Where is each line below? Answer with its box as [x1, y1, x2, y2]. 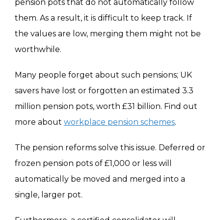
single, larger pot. [15, 190, 82, 200]
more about [15, 117, 64, 127]
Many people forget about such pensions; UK [15, 70, 192, 80]
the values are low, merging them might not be [15, 29, 201, 39]
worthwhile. [15, 45, 61, 55]
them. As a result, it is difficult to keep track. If [15, 13, 192, 23]
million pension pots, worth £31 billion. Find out [15, 102, 197, 111]
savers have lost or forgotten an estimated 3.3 [15, 86, 193, 96]
